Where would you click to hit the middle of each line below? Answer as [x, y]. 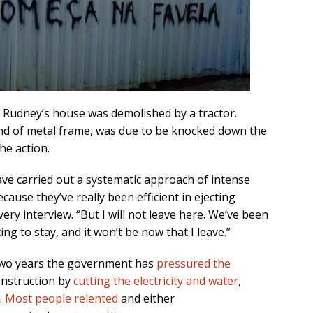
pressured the [194, 264]
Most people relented [61, 299]
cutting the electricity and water [156, 281]
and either [146, 299]
